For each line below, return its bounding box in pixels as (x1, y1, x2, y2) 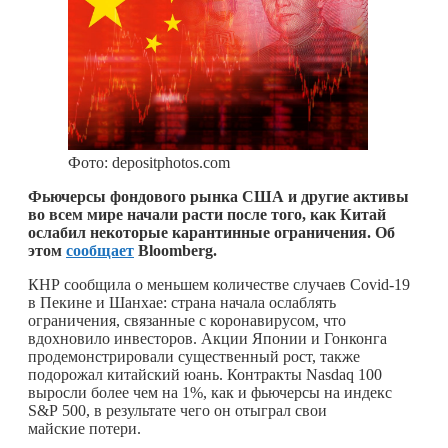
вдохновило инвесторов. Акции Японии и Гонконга (28, 329, 387, 347)
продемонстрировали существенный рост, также (28, 347, 360, 365)
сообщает (66, 241, 134, 259)
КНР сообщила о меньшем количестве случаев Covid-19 (28, 275, 410, 293)
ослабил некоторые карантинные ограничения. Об (28, 223, 395, 241)
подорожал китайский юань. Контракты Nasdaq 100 (28, 365, 382, 383)
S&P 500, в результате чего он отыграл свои (28, 401, 327, 419)
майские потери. (28, 419, 141, 437)
